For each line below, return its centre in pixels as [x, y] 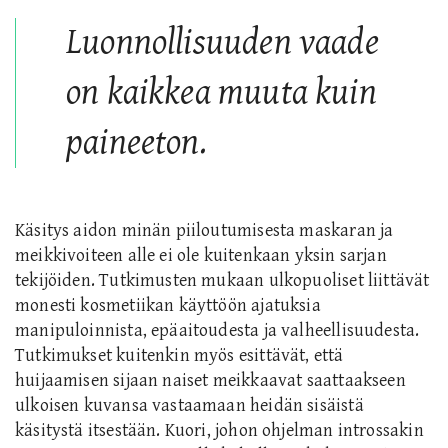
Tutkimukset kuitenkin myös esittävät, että [179, 355]
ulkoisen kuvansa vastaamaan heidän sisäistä [189, 405]
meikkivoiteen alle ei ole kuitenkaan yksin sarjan [201, 255]
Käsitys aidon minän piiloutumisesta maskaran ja [204, 230]
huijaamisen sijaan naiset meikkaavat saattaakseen [210, 380]
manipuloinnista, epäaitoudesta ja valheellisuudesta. [217, 330]
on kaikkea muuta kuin [221, 92]
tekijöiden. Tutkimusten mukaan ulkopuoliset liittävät [222, 280]
